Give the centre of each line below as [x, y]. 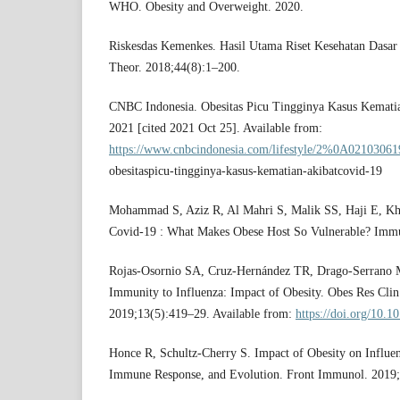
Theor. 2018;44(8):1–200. [175, 67]
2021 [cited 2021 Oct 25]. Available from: [216, 129]
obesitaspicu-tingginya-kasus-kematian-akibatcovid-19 [246, 171]
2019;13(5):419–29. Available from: [202, 314]
